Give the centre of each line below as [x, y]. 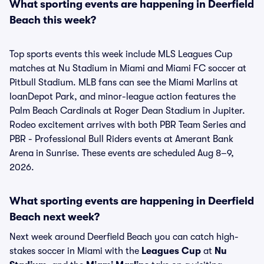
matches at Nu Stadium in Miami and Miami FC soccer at [128, 68]
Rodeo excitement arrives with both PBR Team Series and [128, 125]
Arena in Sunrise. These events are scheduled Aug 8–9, [122, 153]
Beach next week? [55, 217]
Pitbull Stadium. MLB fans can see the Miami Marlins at [124, 82]
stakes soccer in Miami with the [75, 251]
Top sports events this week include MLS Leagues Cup [121, 54]
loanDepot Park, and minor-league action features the [123, 97]
